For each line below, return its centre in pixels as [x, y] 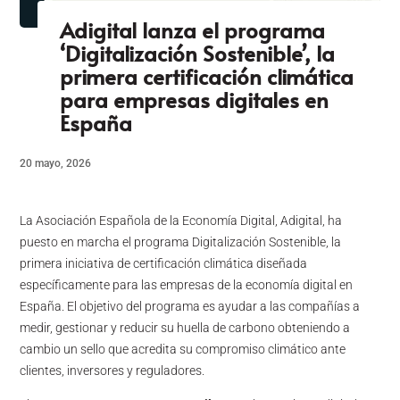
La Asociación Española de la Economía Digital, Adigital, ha [181, 221]
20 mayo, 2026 [56, 163]
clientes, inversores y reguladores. [112, 371]
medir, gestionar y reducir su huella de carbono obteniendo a [185, 328]
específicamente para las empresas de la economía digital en [187, 285]
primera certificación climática [207, 76]
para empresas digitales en [195, 100]
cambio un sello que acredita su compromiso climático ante [183, 349]
